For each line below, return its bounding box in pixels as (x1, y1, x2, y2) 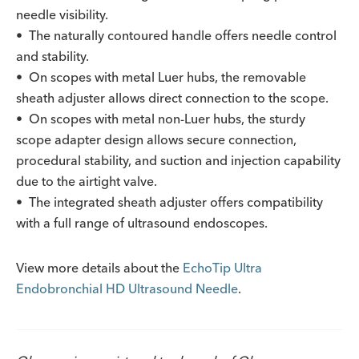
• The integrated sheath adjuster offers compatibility (16, 194, 323, 210)
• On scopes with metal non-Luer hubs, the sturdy (16, 111, 305, 127)
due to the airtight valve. (16, 173, 157, 189)
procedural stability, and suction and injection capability (16, 152, 341, 168)
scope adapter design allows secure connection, (16, 131, 296, 147)
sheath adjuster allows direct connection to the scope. (16, 90, 329, 106)
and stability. (16, 48, 89, 64)
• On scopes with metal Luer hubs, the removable (16, 69, 306, 85)
